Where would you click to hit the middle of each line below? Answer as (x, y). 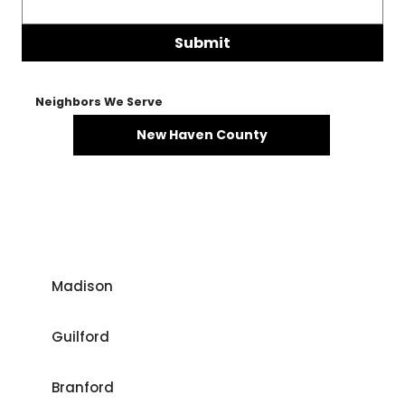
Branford (82, 388)
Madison (82, 286)
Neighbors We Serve (99, 101)
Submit (202, 43)
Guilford (80, 337)
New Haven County (202, 134)
